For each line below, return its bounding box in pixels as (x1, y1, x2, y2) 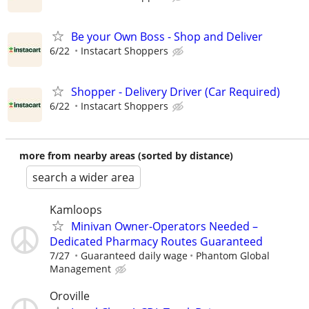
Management (50, 261, 111, 275)
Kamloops (50, 201, 102, 217)
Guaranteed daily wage (81, 248, 188, 262)
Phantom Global (196, 248, 270, 262)
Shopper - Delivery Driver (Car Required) (71, 83, 280, 99)
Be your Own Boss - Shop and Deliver (71, 29, 263, 45)
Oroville (50, 288, 90, 303)
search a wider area (32, 169, 134, 185)
